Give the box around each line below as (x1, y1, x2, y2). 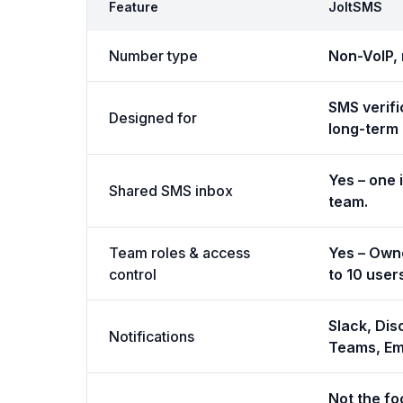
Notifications (109, 327, 194, 345)
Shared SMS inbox (109, 182, 233, 200)
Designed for (109, 109, 197, 127)
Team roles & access (109, 244, 250, 262)
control (109, 265, 157, 283)
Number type (109, 47, 198, 65)
